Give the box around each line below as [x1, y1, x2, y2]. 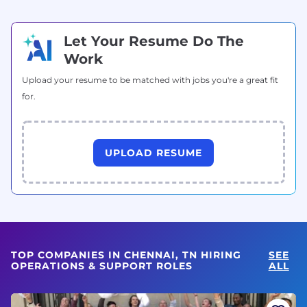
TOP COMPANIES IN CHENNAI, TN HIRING [11, 248, 241, 261]
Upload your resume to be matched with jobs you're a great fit [22, 74, 278, 85]
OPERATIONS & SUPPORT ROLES [11, 259, 193, 272]
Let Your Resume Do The [64, 32, 244, 49]
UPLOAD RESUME [105, 146, 202, 159]
